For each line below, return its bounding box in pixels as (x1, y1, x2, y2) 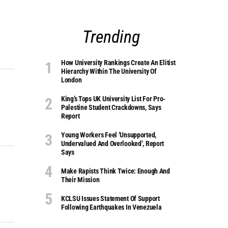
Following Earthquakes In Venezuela (61, 203, 162, 212)
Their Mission (61, 176, 100, 184)
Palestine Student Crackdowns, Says (61, 103, 161, 112)
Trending (82, 26, 140, 47)
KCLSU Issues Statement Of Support (61, 194, 160, 203)
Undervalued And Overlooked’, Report (61, 139, 164, 148)
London (61, 76, 82, 84)
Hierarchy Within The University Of (61, 67, 157, 76)
